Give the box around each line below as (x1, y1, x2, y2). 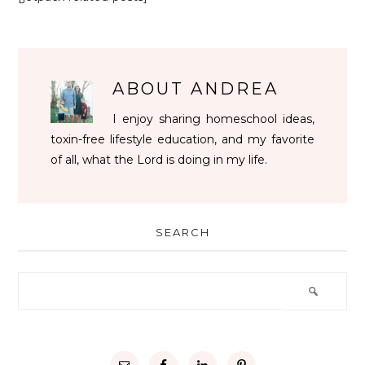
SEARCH (155, 226, 210, 239)
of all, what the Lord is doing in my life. (51, 152, 268, 167)
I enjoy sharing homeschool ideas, (112, 112, 314, 126)
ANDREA (191, 79, 279, 99)
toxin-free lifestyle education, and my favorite (51, 132, 314, 147)
